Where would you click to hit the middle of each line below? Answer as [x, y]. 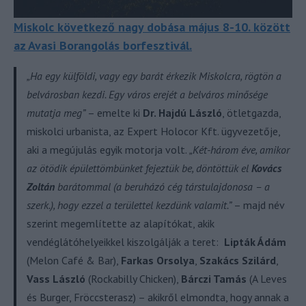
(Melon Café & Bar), [74, 260]
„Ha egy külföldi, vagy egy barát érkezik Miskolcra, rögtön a [154, 75]
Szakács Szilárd [238, 260]
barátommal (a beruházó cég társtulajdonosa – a [162, 186]
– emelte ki [115, 112]
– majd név [258, 205]
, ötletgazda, [251, 112]
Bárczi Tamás [214, 278]
